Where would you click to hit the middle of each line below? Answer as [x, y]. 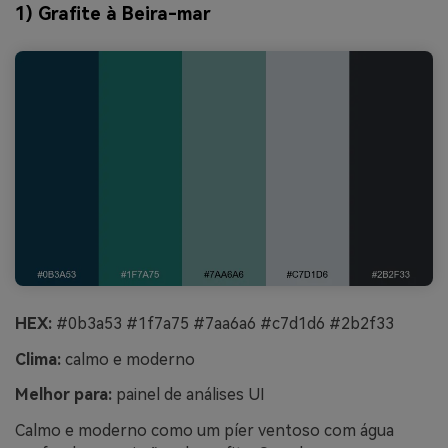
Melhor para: [63, 395]
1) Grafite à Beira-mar [113, 13]
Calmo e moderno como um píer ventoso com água [204, 431]
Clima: [38, 359]
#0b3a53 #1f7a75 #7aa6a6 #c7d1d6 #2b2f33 [223, 323]
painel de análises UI [188, 395]
